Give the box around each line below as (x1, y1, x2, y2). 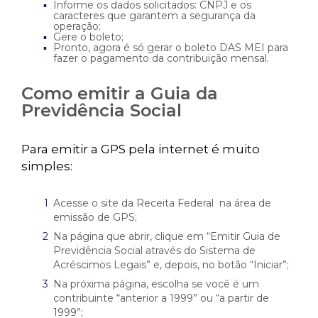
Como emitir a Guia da (21, 83, 218, 104)
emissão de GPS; (53, 211, 137, 224)
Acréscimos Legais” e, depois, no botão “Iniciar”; (53, 258, 289, 271)
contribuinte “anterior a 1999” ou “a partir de (53, 292, 269, 305)
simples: (21, 159, 72, 173)
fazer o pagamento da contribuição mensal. (53, 52, 269, 65)
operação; (53, 20, 101, 33)
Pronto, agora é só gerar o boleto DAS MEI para (53, 41, 288, 54)
